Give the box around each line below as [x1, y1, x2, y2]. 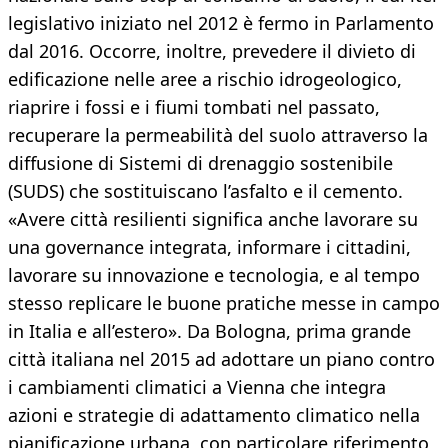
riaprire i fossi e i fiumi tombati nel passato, [8, 95, 380, 120]
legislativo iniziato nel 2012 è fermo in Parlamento [8, 11, 434, 36]
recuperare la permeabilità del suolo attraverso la [8, 123, 428, 148]
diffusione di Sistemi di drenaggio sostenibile [8, 151, 393, 176]
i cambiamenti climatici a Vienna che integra [8, 375, 386, 400]
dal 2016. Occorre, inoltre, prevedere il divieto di [8, 39, 416, 64]
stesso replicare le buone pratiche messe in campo [8, 291, 440, 316]
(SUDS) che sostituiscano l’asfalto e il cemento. [8, 179, 403, 204]
